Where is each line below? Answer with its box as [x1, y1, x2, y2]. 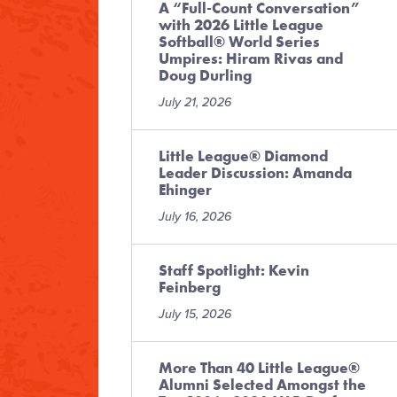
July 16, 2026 [159, 209, 231, 224]
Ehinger [159, 180, 212, 199]
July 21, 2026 [159, 95, 231, 110]
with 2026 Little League [159, 15, 323, 35]
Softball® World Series [159, 32, 320, 51]
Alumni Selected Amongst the [159, 375, 366, 394]
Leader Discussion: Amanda [159, 163, 352, 183]
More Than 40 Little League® [159, 358, 360, 378]
